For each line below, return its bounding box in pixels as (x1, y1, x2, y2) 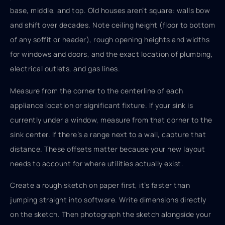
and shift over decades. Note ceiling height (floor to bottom (10, 20, 215, 30)
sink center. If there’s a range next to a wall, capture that (10, 129, 206, 139)
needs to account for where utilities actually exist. (10, 158, 183, 168)
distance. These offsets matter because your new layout (10, 144, 205, 154)
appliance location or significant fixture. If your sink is (10, 100, 193, 110)
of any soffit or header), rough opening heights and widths (10, 35, 209, 45)
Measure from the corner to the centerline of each (10, 85, 183, 95)
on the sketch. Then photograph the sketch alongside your (10, 209, 211, 219)
